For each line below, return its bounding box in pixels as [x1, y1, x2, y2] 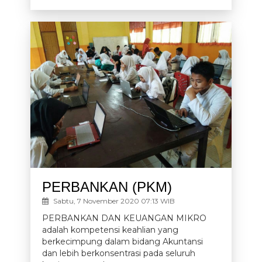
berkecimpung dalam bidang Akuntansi [42, 236, 204, 247]
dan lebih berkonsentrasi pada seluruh [42, 248, 196, 258]
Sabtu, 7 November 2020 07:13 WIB [51, 196, 175, 205]
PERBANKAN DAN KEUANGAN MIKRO [42, 213, 207, 223]
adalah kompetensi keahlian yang [42, 225, 179, 235]
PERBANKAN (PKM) [42, 179, 173, 195]
